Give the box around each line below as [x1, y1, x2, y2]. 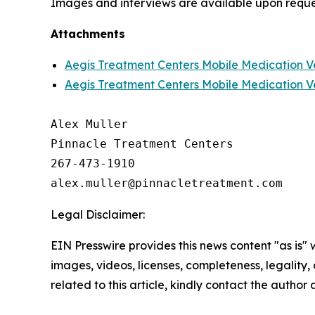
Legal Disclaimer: [51, 207, 145, 221]
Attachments [51, 27, 125, 41]
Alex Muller [51, 117, 128, 131]
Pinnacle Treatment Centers [51, 137, 233, 150]
